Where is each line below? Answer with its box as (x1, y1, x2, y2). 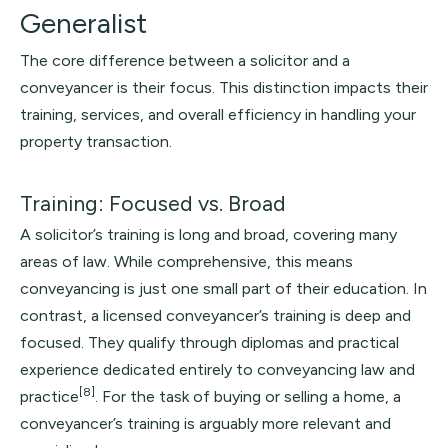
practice (20, 387, 79, 406)
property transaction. (20, 132, 172, 151)
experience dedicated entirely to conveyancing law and (20, 360, 415, 379)
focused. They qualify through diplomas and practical (20, 333, 399, 352)
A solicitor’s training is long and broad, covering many (20, 225, 397, 244)
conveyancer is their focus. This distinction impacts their (20, 78, 428, 97)
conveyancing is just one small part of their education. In (20, 279, 427, 298)
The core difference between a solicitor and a (20, 51, 350, 70)
